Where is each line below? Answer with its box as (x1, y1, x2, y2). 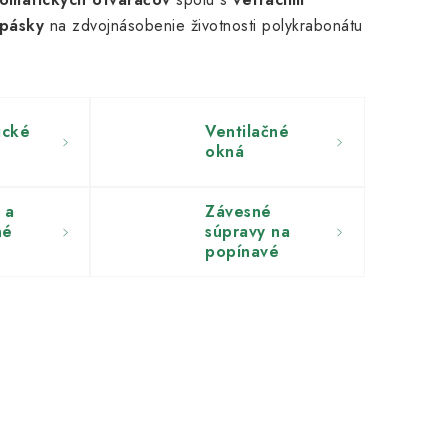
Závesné (205, 200, 272, 223)
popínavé (205, 240, 280, 263)
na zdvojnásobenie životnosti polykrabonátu (44, 14, 363, 37)
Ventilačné (205, 120, 290, 143)
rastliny (205, 260, 263, 283)
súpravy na (205, 220, 291, 243)
